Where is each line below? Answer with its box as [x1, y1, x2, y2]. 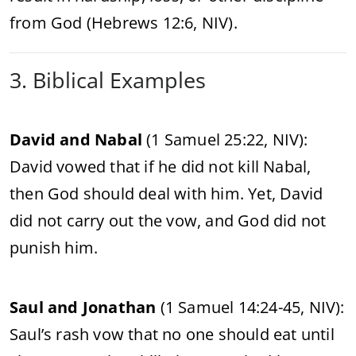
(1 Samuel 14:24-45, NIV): [156, 296, 345, 318]
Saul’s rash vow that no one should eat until [10, 323, 335, 345]
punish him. [10, 236, 99, 258]
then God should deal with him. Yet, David [10, 182, 323, 204]
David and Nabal [10, 128, 142, 150]
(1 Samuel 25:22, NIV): [142, 128, 308, 150]
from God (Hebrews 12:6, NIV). [10, 11, 238, 33]
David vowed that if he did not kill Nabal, [10, 155, 311, 177]
